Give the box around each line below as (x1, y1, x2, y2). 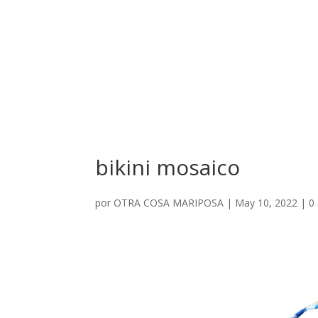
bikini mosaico (95, 153, 241, 182)
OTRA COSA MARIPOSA (114, 196, 224, 209)
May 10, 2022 (235, 196, 298, 209)
